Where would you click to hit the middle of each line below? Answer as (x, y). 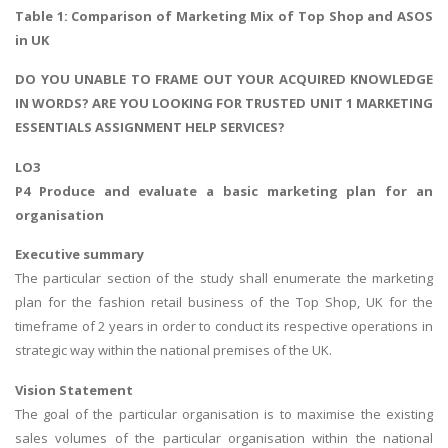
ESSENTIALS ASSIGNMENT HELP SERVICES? (150, 127)
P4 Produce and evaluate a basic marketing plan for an (224, 190)
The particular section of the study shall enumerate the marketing (224, 278)
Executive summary (79, 254)
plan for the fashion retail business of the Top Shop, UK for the (224, 302)
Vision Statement (74, 389)
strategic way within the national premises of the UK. (173, 350)
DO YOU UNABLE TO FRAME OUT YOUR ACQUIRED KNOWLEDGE (224, 79)
